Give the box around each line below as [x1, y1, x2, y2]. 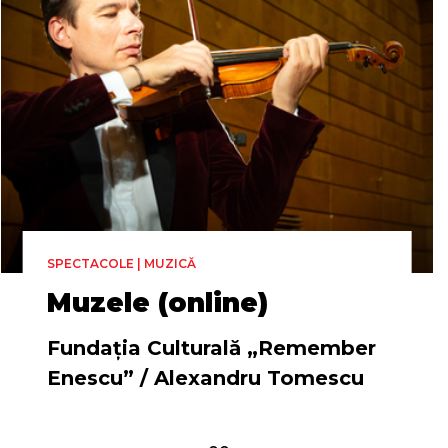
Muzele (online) [46, 287, 268, 319]
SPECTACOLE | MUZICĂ [46, 256, 196, 271]
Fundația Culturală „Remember [46, 336, 376, 360]
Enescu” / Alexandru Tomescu [46, 366, 364, 390]
